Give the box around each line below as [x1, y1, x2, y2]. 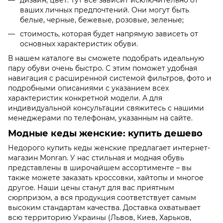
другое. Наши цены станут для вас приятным [8, 183, 174, 193]
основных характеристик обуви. [20, 39, 138, 49]
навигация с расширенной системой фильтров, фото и [8, 73, 212, 83]
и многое [168, 173, 204, 183]
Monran [40, 153, 67, 163]
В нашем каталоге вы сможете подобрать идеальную [8, 53, 204, 63]
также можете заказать [8, 173, 95, 183]
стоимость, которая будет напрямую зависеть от [20, 29, 198, 39]
